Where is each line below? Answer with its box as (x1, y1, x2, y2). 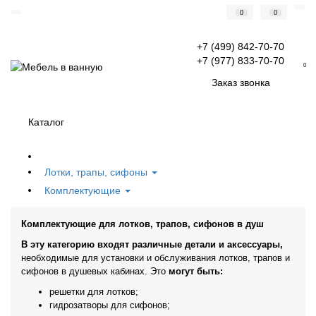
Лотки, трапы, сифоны (44, 166, 150, 178)
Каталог (28, 116, 64, 128)
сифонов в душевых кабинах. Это (21, 266, 169, 276)
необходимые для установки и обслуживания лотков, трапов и (21, 253, 290, 263)
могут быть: (169, 266, 223, 276)
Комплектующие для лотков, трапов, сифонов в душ (21, 219, 264, 229)
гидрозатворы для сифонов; (49, 300, 170, 310)
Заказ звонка (211, 77, 270, 88)
